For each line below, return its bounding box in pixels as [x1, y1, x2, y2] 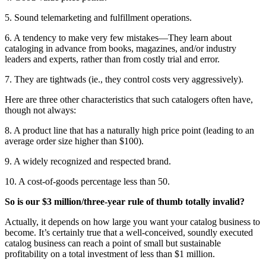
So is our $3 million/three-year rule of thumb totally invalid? [5, 197, 245, 207]
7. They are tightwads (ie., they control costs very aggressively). [5, 74, 243, 85]
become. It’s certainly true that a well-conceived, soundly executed [5, 227, 253, 238]
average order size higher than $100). [5, 136, 144, 147]
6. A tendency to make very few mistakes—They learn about [5, 33, 232, 43]
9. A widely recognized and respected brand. [5, 156, 171, 167]
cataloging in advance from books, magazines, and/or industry [5, 43, 236, 54]
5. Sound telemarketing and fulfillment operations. [5, 12, 192, 23]
